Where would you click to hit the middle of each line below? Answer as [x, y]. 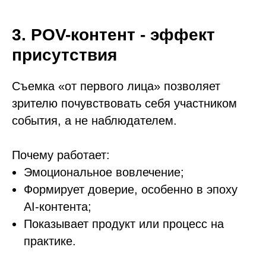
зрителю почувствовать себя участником [124, 103]
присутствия [64, 55]
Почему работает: [61, 155]
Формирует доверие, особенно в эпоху [131, 189]
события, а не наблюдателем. [94, 121]
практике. [50, 241]
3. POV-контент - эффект [113, 35]
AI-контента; [58, 207]
